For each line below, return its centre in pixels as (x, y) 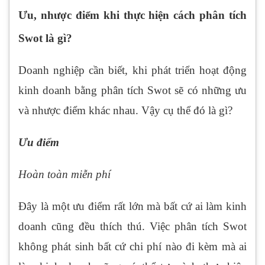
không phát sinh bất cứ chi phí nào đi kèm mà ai (132, 246)
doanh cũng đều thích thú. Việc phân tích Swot (132, 226)
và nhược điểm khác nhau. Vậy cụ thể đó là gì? (125, 110)
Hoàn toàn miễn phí (64, 174)
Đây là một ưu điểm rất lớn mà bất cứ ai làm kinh (132, 206)
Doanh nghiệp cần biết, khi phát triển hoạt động (132, 70)
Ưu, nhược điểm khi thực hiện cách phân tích (132, 15)
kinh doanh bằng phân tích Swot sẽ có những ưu (132, 90)
